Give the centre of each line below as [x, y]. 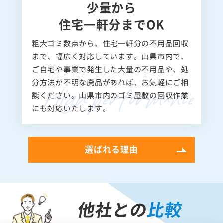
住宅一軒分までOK [111, 31]
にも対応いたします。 [71, 115]
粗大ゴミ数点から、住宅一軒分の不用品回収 [110, 50]
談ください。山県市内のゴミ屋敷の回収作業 [110, 102]
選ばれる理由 [111, 156]
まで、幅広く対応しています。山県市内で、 [110, 63]
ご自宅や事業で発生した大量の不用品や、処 [110, 76]
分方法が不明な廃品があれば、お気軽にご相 [110, 89]
